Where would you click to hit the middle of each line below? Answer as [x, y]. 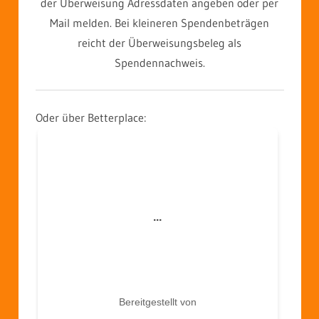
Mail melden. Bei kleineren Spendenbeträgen [159, 22]
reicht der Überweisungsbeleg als [159, 42]
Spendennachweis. [159, 62]
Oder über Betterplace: [90, 117]
